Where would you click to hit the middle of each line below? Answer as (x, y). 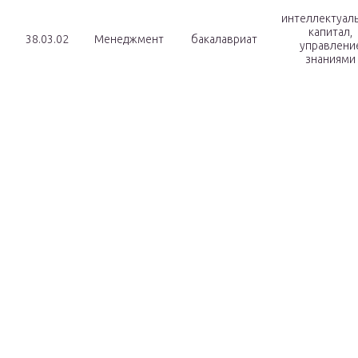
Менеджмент (129, 40)
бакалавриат (224, 40)
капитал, (330, 32)
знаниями (330, 60)
